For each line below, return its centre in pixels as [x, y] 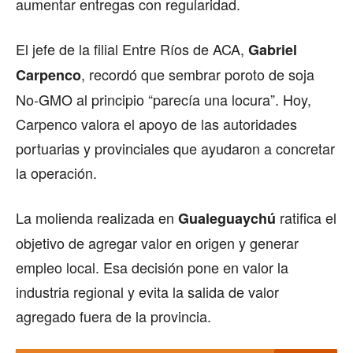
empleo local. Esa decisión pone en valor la [152, 267]
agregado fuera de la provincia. [113, 316]
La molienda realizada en [97, 217]
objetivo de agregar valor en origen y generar [157, 242]
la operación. [56, 172]
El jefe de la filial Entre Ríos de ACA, [132, 48]
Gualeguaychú [227, 218]
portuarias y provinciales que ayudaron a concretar [175, 148]
